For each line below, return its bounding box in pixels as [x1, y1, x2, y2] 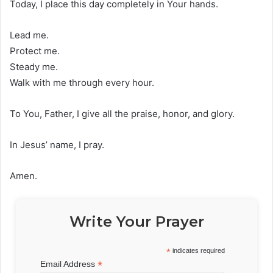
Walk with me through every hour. [10, 76, 154, 88]
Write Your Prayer [69, 212, 204, 230]
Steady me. [10, 60, 58, 73]
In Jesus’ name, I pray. [10, 138, 104, 151]
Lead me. [10, 29, 49, 41]
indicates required [171, 246, 225, 254]
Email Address [40, 258, 98, 269]
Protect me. [10, 44, 60, 57]
